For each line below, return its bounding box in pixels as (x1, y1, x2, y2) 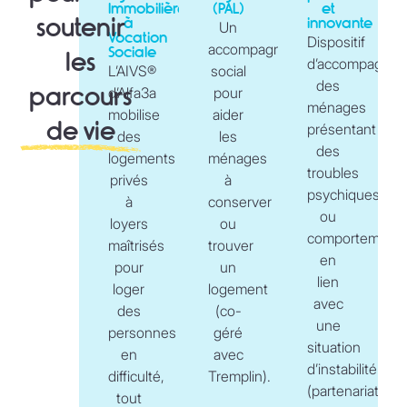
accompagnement (207, 39, 323, 58)
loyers (109, 213, 148, 233)
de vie (45, 115, 115, 146)
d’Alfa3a (107, 83, 156, 102)
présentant (307, 119, 377, 138)
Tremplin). (207, 366, 271, 385)
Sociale (107, 43, 156, 61)
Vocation (107, 28, 167, 46)
